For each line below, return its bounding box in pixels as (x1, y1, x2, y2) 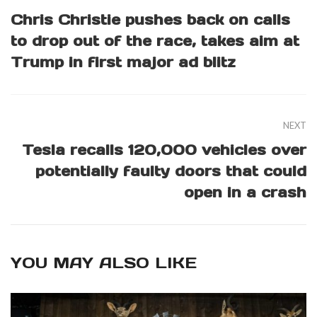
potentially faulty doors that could (35, 162, 306, 181)
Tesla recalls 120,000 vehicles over (22, 141, 306, 160)
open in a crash (184, 183, 306, 202)
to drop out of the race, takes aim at (11, 32, 299, 51)
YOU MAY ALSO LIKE (11, 253, 197, 273)
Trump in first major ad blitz (11, 53, 236, 72)
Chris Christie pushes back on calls (11, 11, 290, 30)
